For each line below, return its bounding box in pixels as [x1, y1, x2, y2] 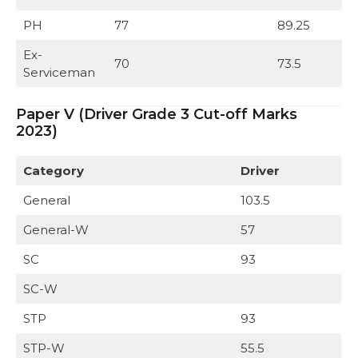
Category [22, 163, 84, 179]
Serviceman [22, 64, 95, 80]
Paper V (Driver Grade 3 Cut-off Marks [16, 105, 297, 124]
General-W [22, 222, 89, 238]
